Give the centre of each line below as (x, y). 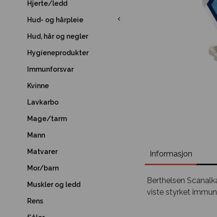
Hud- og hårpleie (55, 20)
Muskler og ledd (54, 185)
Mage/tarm (47, 119)
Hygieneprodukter (58, 53)
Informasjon (171, 154)
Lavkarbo (43, 102)
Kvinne (38, 86)
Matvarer (42, 152)
